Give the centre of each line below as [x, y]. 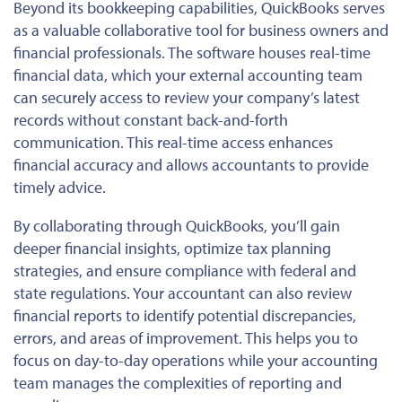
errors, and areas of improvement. [129, 338]
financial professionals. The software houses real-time [192, 53]
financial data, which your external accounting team [188, 75]
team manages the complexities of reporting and [178, 383]
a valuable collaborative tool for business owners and [208, 31]
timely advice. [60, 188]
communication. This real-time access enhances [173, 143]
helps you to [315, 338]
